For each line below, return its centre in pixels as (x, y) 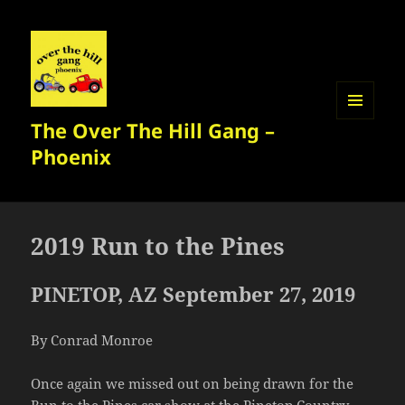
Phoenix (71, 157)
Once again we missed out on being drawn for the (193, 384)
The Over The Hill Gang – (153, 131)
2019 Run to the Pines (158, 246)
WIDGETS (362, 157)
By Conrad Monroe (92, 340)
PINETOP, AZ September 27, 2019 (193, 294)
